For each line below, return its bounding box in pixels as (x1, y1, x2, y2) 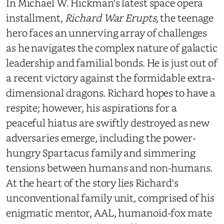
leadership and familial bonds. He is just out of (6, 55, 217, 70)
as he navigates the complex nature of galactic (6, 40, 217, 55)
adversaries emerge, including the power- (6, 130, 196, 145)
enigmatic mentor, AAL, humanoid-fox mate (6, 205, 212, 220)
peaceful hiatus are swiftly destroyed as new (6, 115, 210, 130)
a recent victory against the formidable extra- (6, 70, 215, 85)
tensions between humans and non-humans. (6, 160, 212, 175)
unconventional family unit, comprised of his (6, 190, 215, 205)
